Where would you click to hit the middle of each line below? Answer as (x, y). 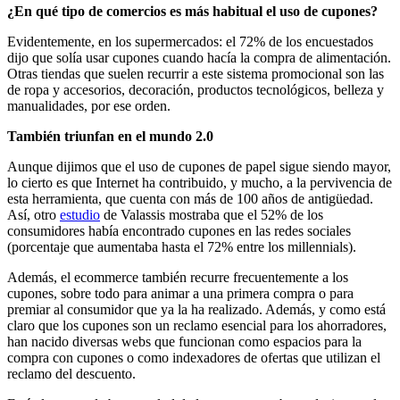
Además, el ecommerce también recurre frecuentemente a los (178, 277)
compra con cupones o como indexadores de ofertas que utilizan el (194, 357)
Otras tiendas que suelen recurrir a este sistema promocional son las (196, 73)
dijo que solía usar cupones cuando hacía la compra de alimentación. (199, 57)
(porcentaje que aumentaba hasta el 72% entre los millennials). (182, 246)
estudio (80, 214)
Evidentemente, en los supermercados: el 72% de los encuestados (190, 41)
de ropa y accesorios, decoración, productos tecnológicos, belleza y (196, 89)
